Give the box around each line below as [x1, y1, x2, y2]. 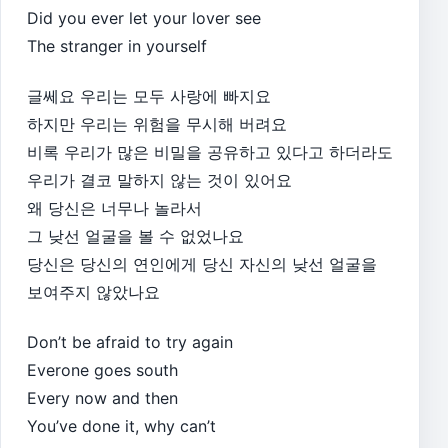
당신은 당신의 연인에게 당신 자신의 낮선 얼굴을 [27, 253, 377, 274]
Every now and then [27, 387, 178, 408]
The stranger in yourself [27, 36, 207, 57]
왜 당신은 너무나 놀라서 [27, 197, 202, 218]
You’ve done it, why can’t [27, 415, 216, 436]
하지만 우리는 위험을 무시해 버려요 [27, 113, 287, 134]
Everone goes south [27, 359, 178, 380]
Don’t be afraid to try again [27, 331, 233, 352]
